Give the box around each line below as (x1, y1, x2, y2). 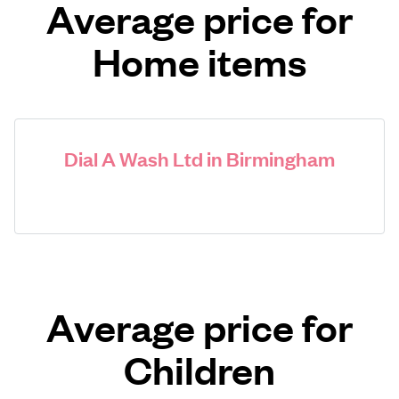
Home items (93, 37, 306, 85)
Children (124, 345, 275, 394)
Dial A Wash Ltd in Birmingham (64, 145, 335, 171)
